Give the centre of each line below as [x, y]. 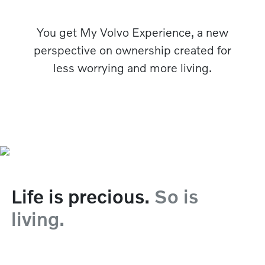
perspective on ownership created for [132, 49]
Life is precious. [83, 196]
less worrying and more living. [132, 67]
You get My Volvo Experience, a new [132, 32]
